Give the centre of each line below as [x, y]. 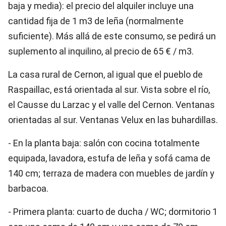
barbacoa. [28, 188]
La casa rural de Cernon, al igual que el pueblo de [105, 74]
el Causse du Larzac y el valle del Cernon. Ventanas [111, 105]
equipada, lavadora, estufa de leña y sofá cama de [109, 158]
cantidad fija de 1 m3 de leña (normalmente [96, 21]
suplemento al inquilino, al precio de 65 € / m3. [101, 51]
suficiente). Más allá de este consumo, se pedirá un [112, 36]
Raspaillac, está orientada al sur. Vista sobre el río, [109, 90]
